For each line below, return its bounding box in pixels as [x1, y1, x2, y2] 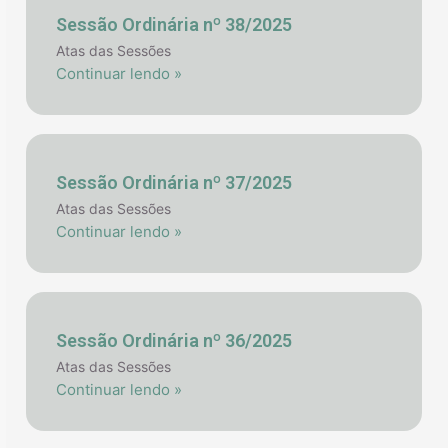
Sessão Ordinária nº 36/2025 [56, 330, 292, 351]
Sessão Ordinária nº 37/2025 [56, 172, 292, 193]
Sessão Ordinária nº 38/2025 [56, 14, 292, 35]
